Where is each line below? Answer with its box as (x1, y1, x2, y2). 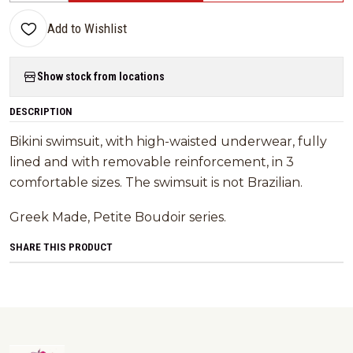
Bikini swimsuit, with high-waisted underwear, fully (9, 134, 327, 150)
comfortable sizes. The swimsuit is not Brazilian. (9, 175, 303, 191)
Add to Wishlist (47, 20, 127, 37)
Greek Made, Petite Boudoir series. (9, 210, 226, 225)
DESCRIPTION (9, 105, 72, 118)
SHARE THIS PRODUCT (9, 240, 113, 254)
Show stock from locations (37, 69, 165, 84)
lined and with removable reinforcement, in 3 (9, 154, 294, 170)
